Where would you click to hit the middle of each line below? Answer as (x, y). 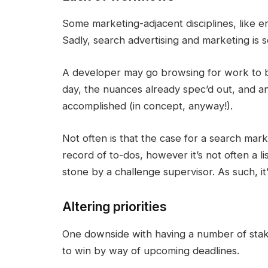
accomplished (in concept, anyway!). (147, 106)
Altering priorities (114, 207)
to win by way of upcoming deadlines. (152, 251)
